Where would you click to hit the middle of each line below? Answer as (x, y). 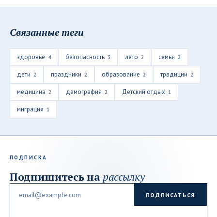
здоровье (31, 57)
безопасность (85, 57)
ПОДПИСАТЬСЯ (170, 195)
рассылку (124, 177)
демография (84, 92)
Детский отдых (144, 92)
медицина (31, 92)
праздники (66, 74)
